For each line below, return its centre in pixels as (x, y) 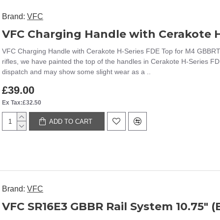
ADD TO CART (71, 121)
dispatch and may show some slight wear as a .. (76, 72)
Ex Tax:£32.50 (22, 103)
